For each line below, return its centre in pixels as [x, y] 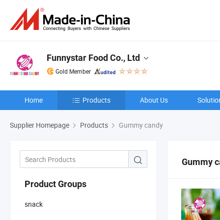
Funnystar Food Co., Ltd [93, 58]
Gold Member [73, 71]
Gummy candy [140, 125]
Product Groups [55, 184]
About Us [154, 100]
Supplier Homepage [40, 125]
